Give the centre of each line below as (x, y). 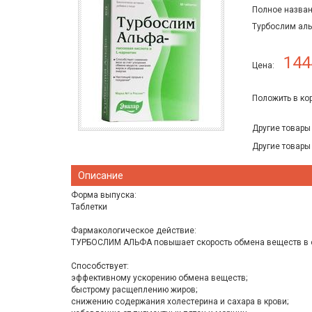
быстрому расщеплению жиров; (134, 290)
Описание (101, 175)
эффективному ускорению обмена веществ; (159, 278)
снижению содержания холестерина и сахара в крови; (180, 302)
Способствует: (100, 266)
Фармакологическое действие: (134, 231)
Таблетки (89, 207)
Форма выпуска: (104, 195)
